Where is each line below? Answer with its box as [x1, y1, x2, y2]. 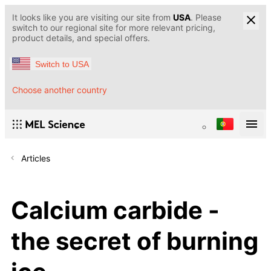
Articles [21, 153, 50, 164]
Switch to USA [35, 59, 89, 69]
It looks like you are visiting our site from [12, 12, 173, 22]
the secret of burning [11, 226, 258, 256]
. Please [191, 12, 221, 22]
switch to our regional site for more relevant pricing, [12, 22, 215, 33]
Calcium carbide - [11, 195, 220, 225]
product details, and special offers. [12, 33, 150, 43]
